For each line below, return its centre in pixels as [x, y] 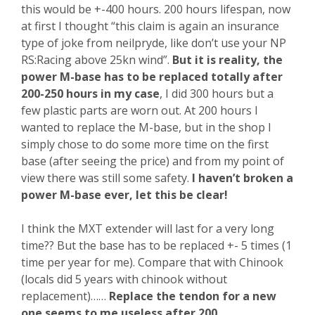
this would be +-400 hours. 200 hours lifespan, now [156, 9]
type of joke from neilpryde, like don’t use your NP [154, 43]
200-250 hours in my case [90, 94]
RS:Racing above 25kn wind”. [97, 60]
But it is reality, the [227, 60]
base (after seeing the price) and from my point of [153, 161]
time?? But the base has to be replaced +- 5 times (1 [156, 245]
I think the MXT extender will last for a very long [148, 229]
